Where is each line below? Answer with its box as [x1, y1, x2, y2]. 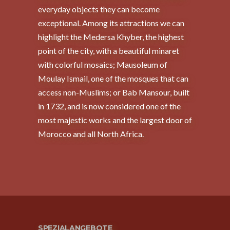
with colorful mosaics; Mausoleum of [38, 60, 167, 70]
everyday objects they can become [38, 4, 160, 14]
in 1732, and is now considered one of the [38, 101, 181, 111]
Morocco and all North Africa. [38, 129, 144, 139]
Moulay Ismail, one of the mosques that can [38, 73, 188, 84]
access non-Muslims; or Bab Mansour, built [38, 87, 189, 98]
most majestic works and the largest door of [38, 115, 192, 125]
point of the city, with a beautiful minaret [38, 46, 179, 56]
